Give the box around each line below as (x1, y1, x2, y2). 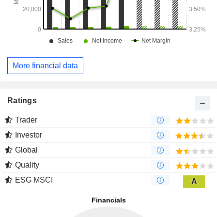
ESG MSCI (15, 176, 53, 185)
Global (15, 146, 38, 155)
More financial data (13, 61, 78, 70)
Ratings (7, 96, 37, 105)
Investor (15, 131, 42, 139)
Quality (15, 161, 39, 170)
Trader (15, 116, 37, 124)
